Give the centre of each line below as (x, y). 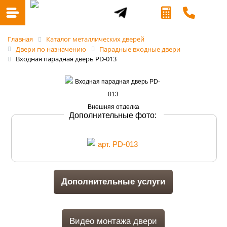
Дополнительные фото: (114, 115)
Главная (20, 39)
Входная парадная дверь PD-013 (66, 59)
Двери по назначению (51, 49)
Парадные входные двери (140, 49)
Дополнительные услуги (113, 182)
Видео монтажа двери (113, 221)
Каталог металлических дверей (95, 39)
